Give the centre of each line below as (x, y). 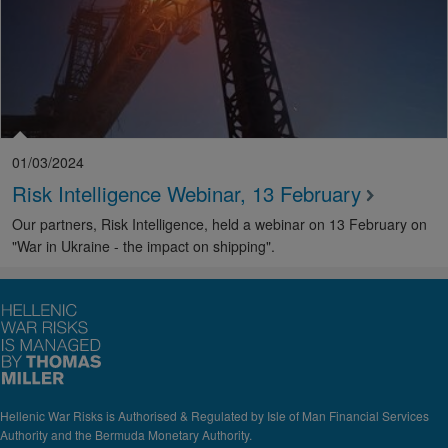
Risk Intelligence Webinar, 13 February (186, 193)
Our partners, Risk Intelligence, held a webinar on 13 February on (219, 224)
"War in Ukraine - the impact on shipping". (143, 246)
